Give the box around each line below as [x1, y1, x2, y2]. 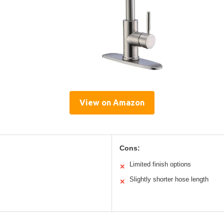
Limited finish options [129, 160, 191, 168]
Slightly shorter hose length [129, 175, 208, 183]
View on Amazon [79, 98, 144, 107]
